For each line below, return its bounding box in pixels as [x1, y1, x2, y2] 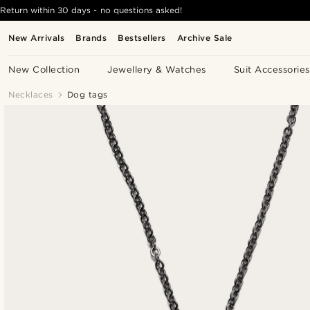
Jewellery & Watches [107, 64, 206, 75]
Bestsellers [118, 33, 166, 43]
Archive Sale [176, 33, 232, 43]
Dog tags [66, 89, 108, 100]
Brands [75, 33, 107, 43]
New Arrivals [8, 33, 65, 43]
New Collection [8, 64, 80, 75]
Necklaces [8, 89, 53, 100]
